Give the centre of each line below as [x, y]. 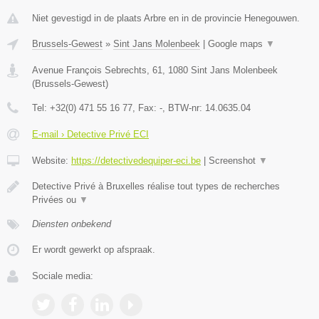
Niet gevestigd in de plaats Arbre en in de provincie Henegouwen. [166, 18]
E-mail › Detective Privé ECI [90, 134]
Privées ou [56, 199]
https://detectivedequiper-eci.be [136, 160]
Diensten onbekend [72, 224]
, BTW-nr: [184, 108]
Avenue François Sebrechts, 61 [97, 70]
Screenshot [234, 160]
